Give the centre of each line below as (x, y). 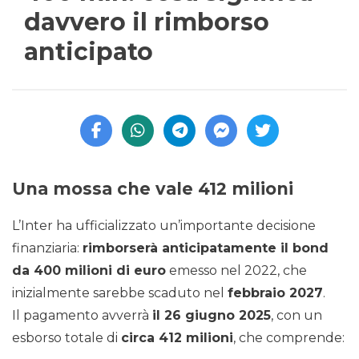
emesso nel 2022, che (236, 271)
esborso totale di (67, 338)
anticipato (89, 52)
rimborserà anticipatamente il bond (206, 248)
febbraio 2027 (275, 293)
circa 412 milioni (177, 338)
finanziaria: (47, 248)
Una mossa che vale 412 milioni (153, 189)
